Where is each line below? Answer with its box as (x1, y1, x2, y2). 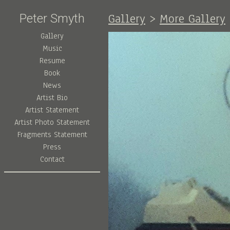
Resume (39, 55, 65, 66)
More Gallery (160, 10, 225, 27)
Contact (40, 154, 65, 164)
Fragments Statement (17, 129, 87, 140)
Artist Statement (25, 104, 79, 115)
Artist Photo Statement (14, 117, 90, 127)
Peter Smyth (20, 11, 85, 26)
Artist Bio (36, 92, 68, 103)
